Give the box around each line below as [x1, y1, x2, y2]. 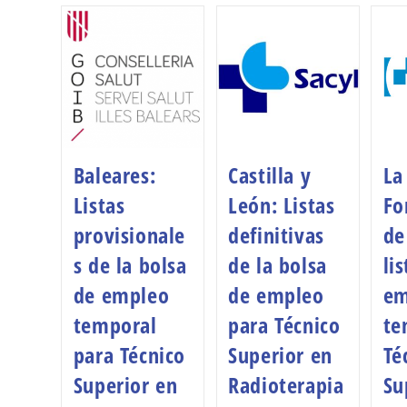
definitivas [228, 219, 324, 250]
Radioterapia [228, 369, 344, 400]
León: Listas [228, 189, 335, 220]
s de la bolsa [73, 249, 187, 280]
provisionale [73, 219, 185, 250]
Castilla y [228, 159, 312, 190]
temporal [73, 309, 157, 340]
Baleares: [73, 159, 156, 190]
